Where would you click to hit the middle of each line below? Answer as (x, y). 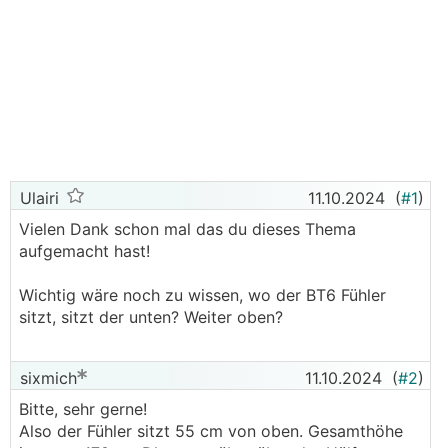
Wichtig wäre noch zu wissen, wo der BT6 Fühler (202, 295)
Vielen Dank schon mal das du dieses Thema (187, 229)
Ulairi (37, 198)
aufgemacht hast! (84, 251)
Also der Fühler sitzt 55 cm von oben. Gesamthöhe (211, 431)
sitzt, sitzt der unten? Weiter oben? (151, 317)
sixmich (46, 378)
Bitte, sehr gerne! (83, 409)
